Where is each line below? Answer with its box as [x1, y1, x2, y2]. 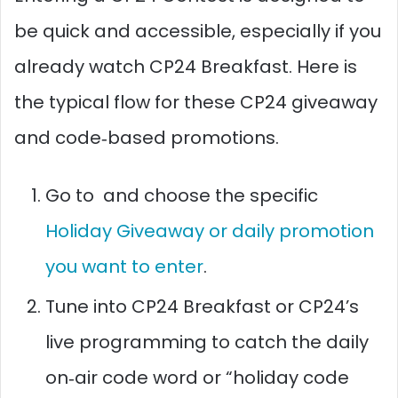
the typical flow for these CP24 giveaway [14, 89, 378, 115]
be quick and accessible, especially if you [14, 18, 381, 44]
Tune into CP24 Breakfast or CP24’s [45, 293, 359, 319]
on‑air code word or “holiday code [45, 364, 349, 390]
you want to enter [45, 253, 203, 279]
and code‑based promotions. [14, 124, 279, 150]
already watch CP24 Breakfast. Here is [14, 53, 357, 79]
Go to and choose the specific [45, 182, 318, 208]
